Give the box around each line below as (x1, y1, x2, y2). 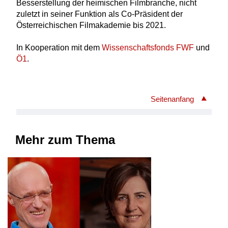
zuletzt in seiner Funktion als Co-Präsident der (16, 9, 183, 18)
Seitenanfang (151, 95, 194, 104)
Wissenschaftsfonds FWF (101, 43, 194, 52)
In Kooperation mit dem (16, 43, 102, 52)
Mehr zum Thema (15, 133, 115, 147)
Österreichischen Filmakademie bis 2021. (16, 20, 166, 30)
